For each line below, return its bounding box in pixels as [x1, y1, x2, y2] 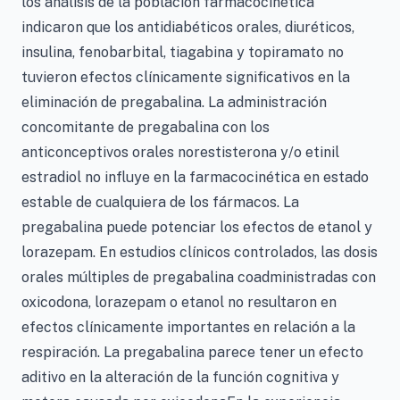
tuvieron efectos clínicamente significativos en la [21, 68, 350, 86]
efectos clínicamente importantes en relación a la [21, 318, 355, 336]
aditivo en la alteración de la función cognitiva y [21, 368, 339, 386]
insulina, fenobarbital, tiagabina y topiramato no [21, 43, 344, 61]
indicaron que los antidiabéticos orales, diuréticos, [21, 18, 354, 36]
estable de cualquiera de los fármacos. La [21, 193, 299, 211]
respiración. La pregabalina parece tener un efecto [21, 343, 363, 361]
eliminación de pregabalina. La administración [21, 93, 327, 111]
